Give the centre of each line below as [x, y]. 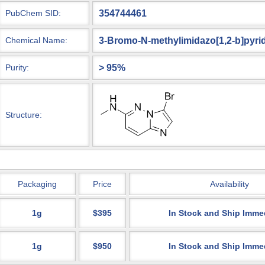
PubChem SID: [33, 13]
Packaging [37, 184]
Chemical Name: [36, 40]
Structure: [23, 115]
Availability [230, 184]
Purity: [17, 67]
